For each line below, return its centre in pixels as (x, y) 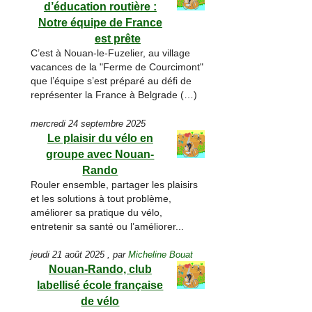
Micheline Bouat (161, 255)
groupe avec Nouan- (100, 154)
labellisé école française (100, 286)
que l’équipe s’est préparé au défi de (111, 81)
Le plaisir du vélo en (100, 138)
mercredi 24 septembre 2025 (88, 123)
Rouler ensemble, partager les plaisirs (115, 185)
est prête (117, 39)
